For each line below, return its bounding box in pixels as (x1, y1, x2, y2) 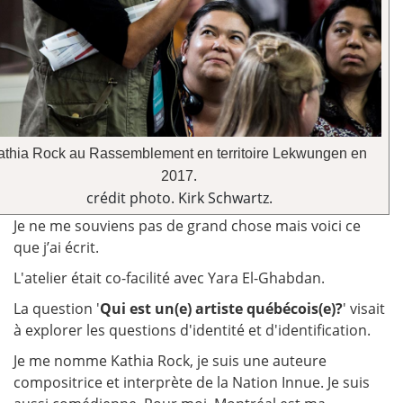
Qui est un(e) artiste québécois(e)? (100, 298, 343, 318)
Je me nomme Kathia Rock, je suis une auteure (13, 350, 327, 371)
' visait (343, 298, 385, 318)
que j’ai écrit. (13, 237, 99, 257)
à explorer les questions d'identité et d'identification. (13, 319, 374, 340)
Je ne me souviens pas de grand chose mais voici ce (13, 215, 361, 236)
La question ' (13, 298, 100, 318)
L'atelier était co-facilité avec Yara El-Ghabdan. (13, 267, 325, 288)
